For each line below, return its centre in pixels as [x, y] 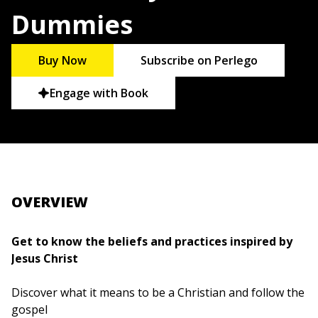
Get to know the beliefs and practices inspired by [152, 242]
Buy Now [63, 61]
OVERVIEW [50, 202]
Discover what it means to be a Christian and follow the [158, 293]
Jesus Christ [45, 259]
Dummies [72, 24]
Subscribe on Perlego [199, 61]
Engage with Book [99, 93]
